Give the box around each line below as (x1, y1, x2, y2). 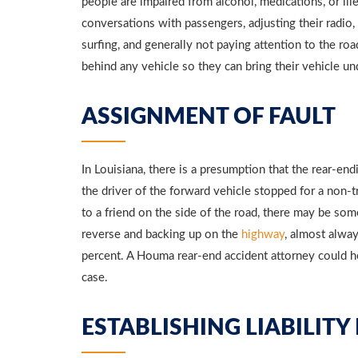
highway (241, 229, 284, 241)
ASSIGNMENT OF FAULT (82, 105, 336, 128)
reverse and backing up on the (82, 229, 241, 241)
